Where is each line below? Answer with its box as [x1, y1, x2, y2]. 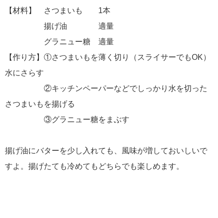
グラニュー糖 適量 [5, 37, 114, 46]
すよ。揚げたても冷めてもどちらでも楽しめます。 [5, 162, 184, 170]
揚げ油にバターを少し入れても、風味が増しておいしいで [5, 146, 207, 155]
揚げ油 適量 [5, 21, 114, 30]
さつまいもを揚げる [5, 99, 75, 108]
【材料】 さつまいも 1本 [5, 6, 110, 15]
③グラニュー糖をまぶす [5, 115, 129, 124]
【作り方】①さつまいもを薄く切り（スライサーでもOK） [5, 53, 211, 61]
